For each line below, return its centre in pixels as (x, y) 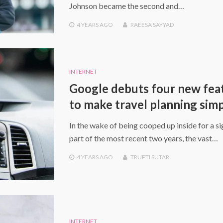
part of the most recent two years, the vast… (143, 138)
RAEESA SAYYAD (152, 25)
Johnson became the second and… (126, 6)
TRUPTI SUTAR (150, 157)
